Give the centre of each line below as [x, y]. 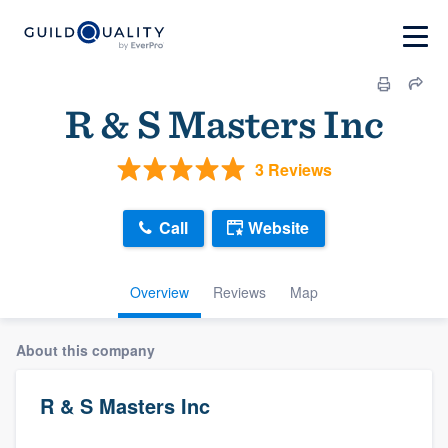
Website [278, 228]
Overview [159, 291]
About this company [85, 349]
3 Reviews [293, 169]
